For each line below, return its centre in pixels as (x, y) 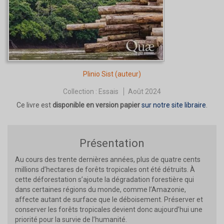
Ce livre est (34, 105)
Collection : (81, 92)
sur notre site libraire (174, 105)
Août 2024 (144, 92)
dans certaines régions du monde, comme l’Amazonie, (100, 190)
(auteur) (127, 74)
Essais (108, 92)
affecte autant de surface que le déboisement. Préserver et (109, 200)
